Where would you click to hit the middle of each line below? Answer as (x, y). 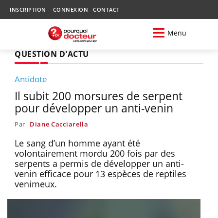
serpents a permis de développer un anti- (99, 163)
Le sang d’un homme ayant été (77, 143)
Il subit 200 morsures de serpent (99, 96)
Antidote (31, 79)
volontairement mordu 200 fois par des (95, 153)
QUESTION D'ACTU (52, 54)
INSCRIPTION (28, 9)
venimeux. (36, 184)
